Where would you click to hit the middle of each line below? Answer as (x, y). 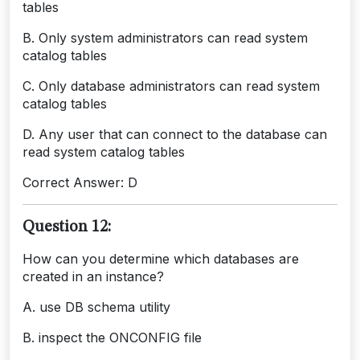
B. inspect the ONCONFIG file (112, 337)
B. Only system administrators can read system (165, 37)
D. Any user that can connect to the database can (175, 134)
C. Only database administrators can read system (171, 86)
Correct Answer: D (80, 182)
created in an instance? (93, 276)
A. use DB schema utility (96, 307)
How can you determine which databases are (161, 258)
